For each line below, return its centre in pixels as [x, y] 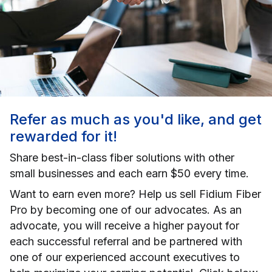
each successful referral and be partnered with [126, 241]
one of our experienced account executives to [125, 257]
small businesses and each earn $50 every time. [129, 173]
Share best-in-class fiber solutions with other [122, 157]
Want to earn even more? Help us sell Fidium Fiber [135, 194]
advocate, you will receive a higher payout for [124, 225]
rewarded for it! [63, 136]
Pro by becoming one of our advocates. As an [126, 209]
